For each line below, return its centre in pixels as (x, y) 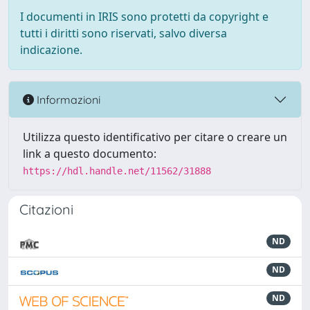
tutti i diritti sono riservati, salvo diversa (124, 33)
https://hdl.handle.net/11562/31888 (117, 171)
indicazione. (51, 50)
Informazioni (67, 99)
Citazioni (46, 209)
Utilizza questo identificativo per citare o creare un (155, 137)
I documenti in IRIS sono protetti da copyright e (144, 17)
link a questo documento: (90, 154)
